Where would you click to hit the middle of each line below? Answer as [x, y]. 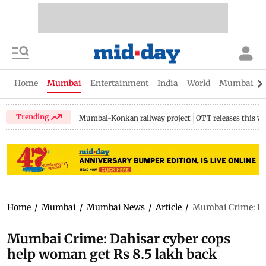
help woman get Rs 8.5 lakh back [112, 254]
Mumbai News [116, 207]
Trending [33, 116]
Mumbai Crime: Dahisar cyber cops [119, 238]
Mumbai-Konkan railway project [135, 118]
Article [169, 207]
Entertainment [119, 83]
